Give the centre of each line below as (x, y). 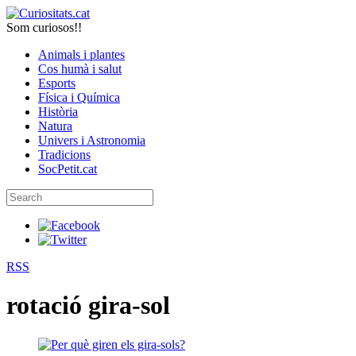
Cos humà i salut (80, 69)
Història (58, 112)
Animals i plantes (81, 54)
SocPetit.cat (68, 169)
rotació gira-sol (88, 306)
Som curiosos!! (44, 27)
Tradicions (64, 155)
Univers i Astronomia (92, 140)
